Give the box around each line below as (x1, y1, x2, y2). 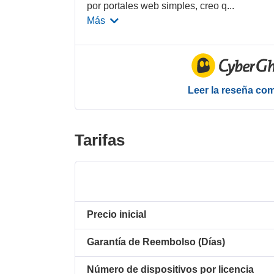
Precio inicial (87, 209, 147, 220)
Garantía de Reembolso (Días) (87, 236, 226, 247)
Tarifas (75, 130, 125, 149)
